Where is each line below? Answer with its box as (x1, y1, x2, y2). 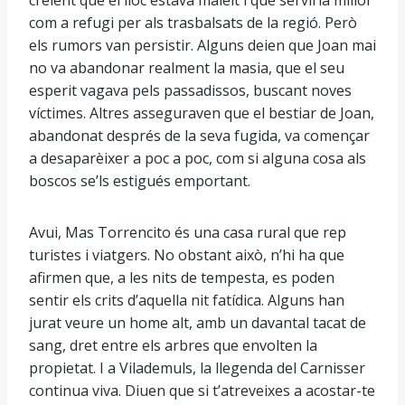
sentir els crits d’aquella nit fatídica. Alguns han (29, 290, 344, 310)
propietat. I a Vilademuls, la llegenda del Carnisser (29, 358, 365, 378)
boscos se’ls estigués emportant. (29, 171, 250, 191)
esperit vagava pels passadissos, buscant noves (29, 80, 352, 100)
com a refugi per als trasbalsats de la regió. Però (29, 13, 357, 33)
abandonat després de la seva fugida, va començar (29, 126, 370, 146)
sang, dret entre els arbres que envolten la (29, 335, 317, 355)
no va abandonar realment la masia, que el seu (29, 58, 344, 78)
